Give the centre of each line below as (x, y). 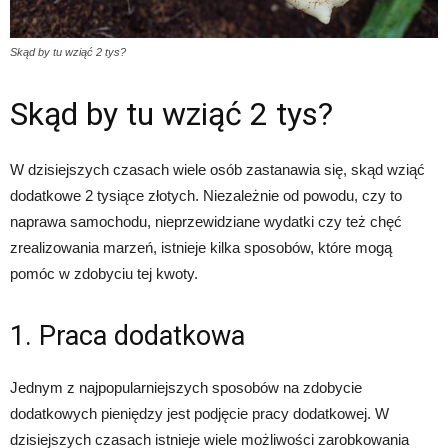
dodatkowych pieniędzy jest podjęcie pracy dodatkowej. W (199, 414)
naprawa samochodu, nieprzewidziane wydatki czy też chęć (206, 222)
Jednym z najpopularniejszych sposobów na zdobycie (186, 388)
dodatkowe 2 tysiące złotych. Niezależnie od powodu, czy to (206, 196)
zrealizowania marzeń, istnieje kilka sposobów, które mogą (201, 248)
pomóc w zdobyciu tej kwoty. (104, 274)
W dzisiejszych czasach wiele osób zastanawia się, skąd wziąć (217, 170)
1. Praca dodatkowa (127, 336)
